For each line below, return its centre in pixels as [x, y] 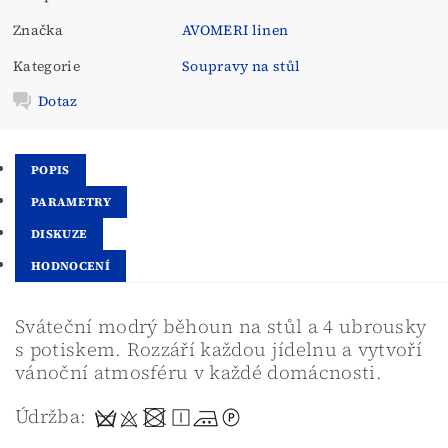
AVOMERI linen [235, 30]
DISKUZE [59, 233]
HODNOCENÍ [70, 265]
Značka [38, 30]
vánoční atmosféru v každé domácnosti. [201, 372]
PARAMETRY [71, 201]
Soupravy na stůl [241, 66]
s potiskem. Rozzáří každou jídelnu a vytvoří [219, 349]
